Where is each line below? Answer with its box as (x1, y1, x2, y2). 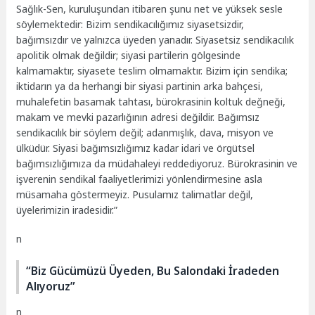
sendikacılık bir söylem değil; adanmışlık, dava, (16, 126, 228, 140)
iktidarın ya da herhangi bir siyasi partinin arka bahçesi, (16, 79, 264, 94)
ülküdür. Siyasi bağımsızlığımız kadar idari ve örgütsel (16, 141, 255, 155)
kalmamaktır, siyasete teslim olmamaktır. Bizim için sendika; (16, 64, 288, 78)
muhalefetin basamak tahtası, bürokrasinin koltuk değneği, (16, 95, 286, 109)
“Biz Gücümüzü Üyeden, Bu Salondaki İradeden (26, 263, 280, 279)
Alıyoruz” (26, 278, 76, 295)
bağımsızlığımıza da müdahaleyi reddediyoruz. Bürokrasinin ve (16, 157, 298, 171)
